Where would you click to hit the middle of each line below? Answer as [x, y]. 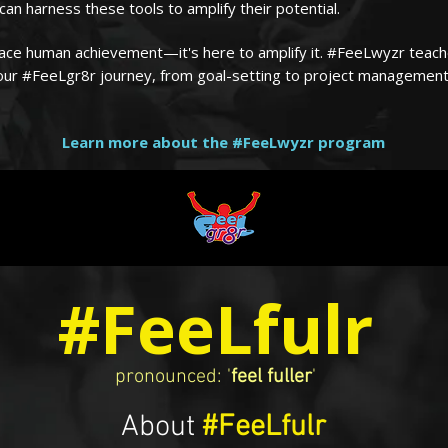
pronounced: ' [173, 376]
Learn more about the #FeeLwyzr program [223, 141]
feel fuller [271, 376]
